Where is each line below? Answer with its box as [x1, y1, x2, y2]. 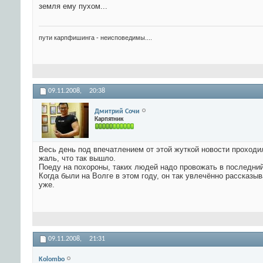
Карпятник [95, 116, 123, 123]
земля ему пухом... [39, 2, 107, 11]
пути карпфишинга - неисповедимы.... [39, 34, 152, 42]
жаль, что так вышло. [39, 154, 116, 163]
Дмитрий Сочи [95, 107, 140, 115]
